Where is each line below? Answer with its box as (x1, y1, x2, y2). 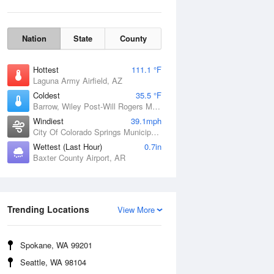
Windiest (33, 115, 64, 127)
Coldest (33, 89, 60, 101)
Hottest (33, 64, 59, 75)
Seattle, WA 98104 (20, 256, 86, 268)
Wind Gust (172, 171, 212, 183)
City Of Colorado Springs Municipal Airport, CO (151, 126, 159, 138)
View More (117, 204, 155, 215)
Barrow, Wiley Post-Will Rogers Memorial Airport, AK (152, 100, 160, 112)
